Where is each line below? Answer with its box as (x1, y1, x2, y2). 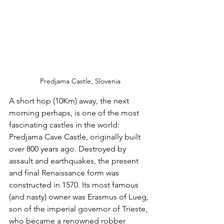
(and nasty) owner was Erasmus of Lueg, (9, 191, 150, 201)
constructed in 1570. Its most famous (9, 179, 140, 189)
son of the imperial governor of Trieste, (9, 203, 149, 213)
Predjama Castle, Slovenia (39, 76, 120, 85)
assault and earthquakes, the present (9, 155, 140, 165)
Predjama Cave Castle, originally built (9, 131, 142, 141)
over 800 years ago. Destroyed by (9, 143, 128, 153)
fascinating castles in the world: (9, 119, 121, 129)
